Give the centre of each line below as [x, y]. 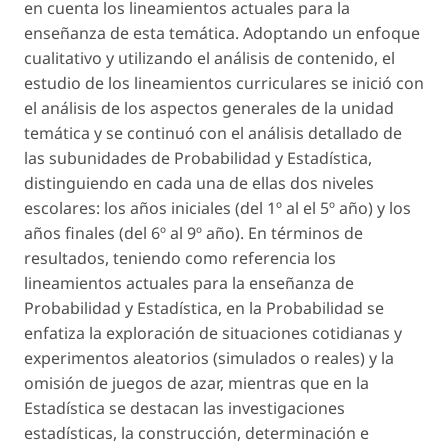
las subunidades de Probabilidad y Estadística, [198, 157]
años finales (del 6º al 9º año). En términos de [193, 232]
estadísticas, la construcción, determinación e [196, 432]
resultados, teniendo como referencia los [180, 257]
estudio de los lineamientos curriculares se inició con [224, 82]
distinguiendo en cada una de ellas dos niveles [199, 182]
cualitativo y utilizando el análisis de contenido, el [209, 57]
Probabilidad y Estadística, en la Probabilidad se [204, 307]
